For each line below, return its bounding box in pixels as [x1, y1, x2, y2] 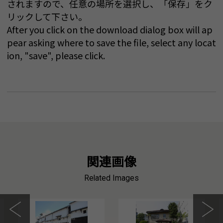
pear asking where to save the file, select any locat [7, 36, 216, 49]
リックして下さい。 [7, 10, 87, 23]
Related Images [84, 173, 139, 183]
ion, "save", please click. [7, 49, 105, 62]
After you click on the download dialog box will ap [7, 23, 213, 36]
